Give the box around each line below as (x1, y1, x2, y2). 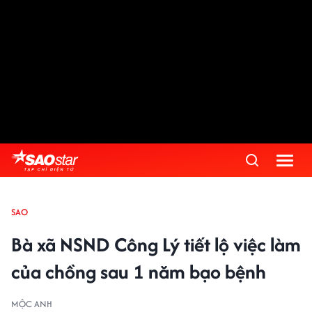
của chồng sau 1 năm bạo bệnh (11, 258, 266, 286)
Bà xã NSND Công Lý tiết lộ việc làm (11, 231, 301, 258)
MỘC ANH (11, 297, 52, 311)
